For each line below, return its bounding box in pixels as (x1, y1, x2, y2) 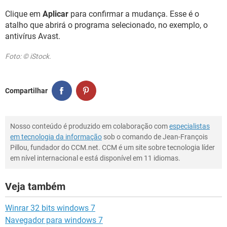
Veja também (5, 180, 65, 193)
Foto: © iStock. (5, 52, 51, 60)
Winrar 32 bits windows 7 (5, 203, 95, 213)
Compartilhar (5, 86, 48, 95)
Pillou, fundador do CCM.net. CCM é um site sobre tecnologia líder (10, 143, 215, 152)
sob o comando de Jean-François (102, 133, 208, 141)
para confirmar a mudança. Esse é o (68, 9, 199, 19)
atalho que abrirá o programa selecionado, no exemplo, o (5, 20, 208, 30)
